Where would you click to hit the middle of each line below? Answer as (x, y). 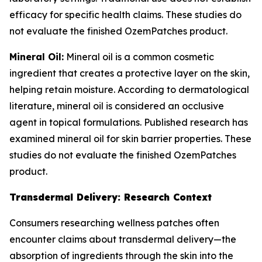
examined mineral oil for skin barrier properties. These (130, 139)
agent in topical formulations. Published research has (129, 122)
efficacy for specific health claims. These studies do (125, 15)
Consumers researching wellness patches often (114, 223)
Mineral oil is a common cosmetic (139, 57)
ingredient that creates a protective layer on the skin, (130, 73)
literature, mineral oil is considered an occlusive (117, 106)
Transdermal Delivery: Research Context (111, 197)
